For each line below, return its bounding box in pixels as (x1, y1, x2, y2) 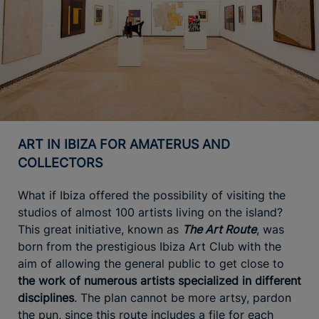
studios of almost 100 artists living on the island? (18, 204, 283, 219)
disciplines (18, 290, 74, 305)
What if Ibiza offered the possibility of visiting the (18, 187, 286, 202)
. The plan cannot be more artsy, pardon (74, 290, 291, 305)
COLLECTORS (18, 155, 103, 170)
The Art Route (182, 221, 256, 236)
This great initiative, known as (18, 221, 182, 236)
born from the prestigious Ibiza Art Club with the (18, 239, 281, 253)
